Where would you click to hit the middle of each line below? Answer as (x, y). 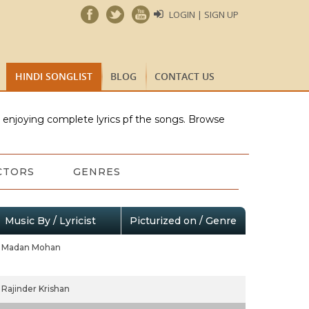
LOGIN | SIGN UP (204, 14)
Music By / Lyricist (50, 221)
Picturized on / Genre (183, 221)
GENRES (97, 172)
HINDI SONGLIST (54, 76)
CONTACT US (185, 76)
